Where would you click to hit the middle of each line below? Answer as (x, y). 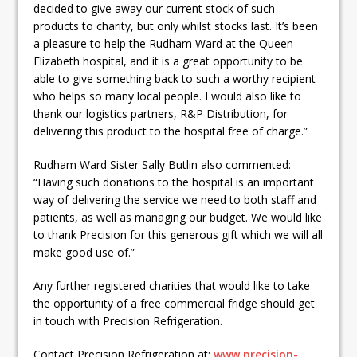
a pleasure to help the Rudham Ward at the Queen (164, 43)
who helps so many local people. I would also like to (168, 96)
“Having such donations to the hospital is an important (174, 182)
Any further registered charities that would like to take (172, 286)
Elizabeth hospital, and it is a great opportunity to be (169, 61)
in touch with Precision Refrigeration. (128, 321)
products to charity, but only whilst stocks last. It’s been (176, 26)
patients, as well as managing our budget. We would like (178, 217)
